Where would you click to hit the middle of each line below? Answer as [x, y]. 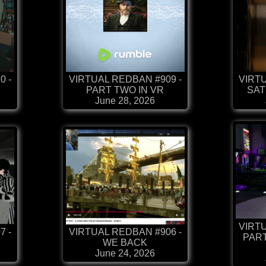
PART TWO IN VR [125, 90]
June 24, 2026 [125, 254]
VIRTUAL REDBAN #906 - [125, 232]
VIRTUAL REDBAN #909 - [125, 80]
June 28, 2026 [125, 101]
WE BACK [125, 243]
